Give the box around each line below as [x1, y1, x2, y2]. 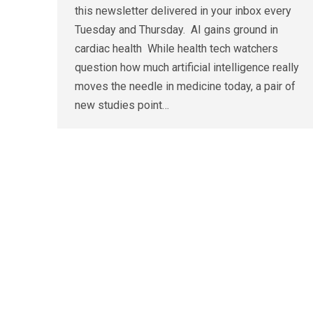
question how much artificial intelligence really [75, 61, 299, 75]
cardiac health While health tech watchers [75, 42, 278, 56]
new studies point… [75, 99, 169, 112]
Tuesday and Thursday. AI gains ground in [75, 23, 278, 37]
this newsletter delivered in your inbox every [75, 4, 291, 18]
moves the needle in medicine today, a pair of [75, 80, 296, 94]
